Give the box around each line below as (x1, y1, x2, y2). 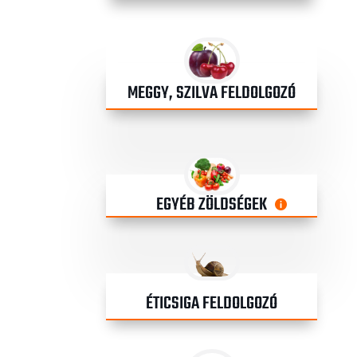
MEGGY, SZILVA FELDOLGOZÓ (127, 80, 296, 108)
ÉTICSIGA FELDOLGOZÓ (146, 289, 277, 317)
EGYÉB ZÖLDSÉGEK (156, 190, 267, 218)
